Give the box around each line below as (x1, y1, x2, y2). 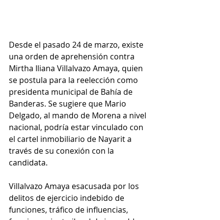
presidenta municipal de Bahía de (9, 86, 135, 98)
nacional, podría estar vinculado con (9, 122, 145, 133)
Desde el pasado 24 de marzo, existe (9, 39, 145, 51)
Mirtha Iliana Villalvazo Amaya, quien (9, 63, 145, 74)
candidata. (9, 157, 48, 168)
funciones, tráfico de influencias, (9, 204, 130, 216)
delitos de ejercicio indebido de (9, 192, 126, 204)
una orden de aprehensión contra (9, 51, 137, 62)
